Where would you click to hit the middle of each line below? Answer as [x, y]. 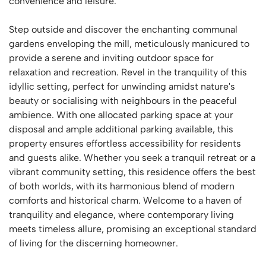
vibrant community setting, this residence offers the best [132, 172]
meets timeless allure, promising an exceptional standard [133, 229]
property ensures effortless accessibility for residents [125, 143]
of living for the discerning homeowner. [94, 243]
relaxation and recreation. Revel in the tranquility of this [128, 72]
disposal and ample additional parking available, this [121, 129]
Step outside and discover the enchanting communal [123, 29]
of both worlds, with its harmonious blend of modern [122, 186]
